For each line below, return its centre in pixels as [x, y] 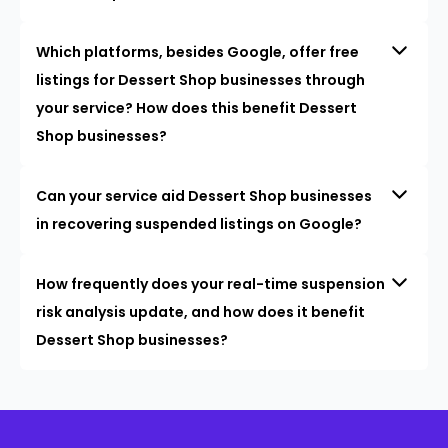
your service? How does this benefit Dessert [196, 107]
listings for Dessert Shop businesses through [200, 79]
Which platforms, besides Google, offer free [197, 51]
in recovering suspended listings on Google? [199, 223]
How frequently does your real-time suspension [210, 283]
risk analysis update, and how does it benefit [200, 311]
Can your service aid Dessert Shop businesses [204, 195]
